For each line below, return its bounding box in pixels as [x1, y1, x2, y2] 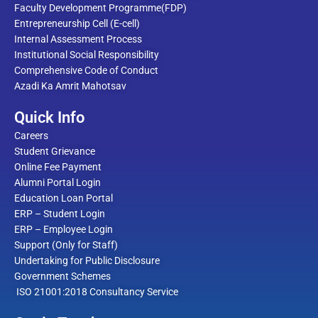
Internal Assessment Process [14, 33, 142, 45]
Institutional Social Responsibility [14, 49, 159, 60]
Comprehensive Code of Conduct [14, 65, 158, 76]
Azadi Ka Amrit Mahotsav [14, 80, 126, 92]
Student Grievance [14, 146, 95, 157]
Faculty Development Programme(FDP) [14, 2, 187, 13]
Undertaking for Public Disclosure [14, 255, 160, 266]
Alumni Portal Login [14, 177, 101, 188]
